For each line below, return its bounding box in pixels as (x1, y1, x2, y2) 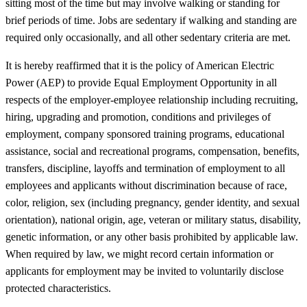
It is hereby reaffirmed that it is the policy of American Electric (5, 59, 274, 71)
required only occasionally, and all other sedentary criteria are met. (5, 31, 291, 43)
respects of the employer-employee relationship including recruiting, (5, 93, 298, 106)
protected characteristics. (5, 282, 111, 294)
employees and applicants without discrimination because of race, (5, 179, 287, 191)
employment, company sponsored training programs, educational (5, 127, 284, 140)
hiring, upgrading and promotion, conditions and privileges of (5, 110, 271, 123)
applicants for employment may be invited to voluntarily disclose (5, 265, 284, 277)
